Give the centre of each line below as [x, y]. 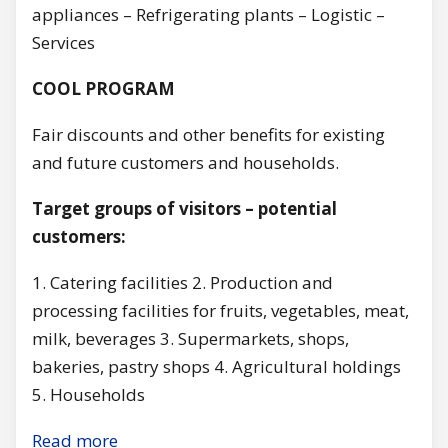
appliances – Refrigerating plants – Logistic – [208, 14]
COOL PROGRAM [103, 88]
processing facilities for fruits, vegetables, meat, [220, 310]
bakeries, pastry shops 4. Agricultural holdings [216, 366]
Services [63, 42]
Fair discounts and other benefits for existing [208, 134]
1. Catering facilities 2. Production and [182, 282]
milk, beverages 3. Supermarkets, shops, [190, 338]
